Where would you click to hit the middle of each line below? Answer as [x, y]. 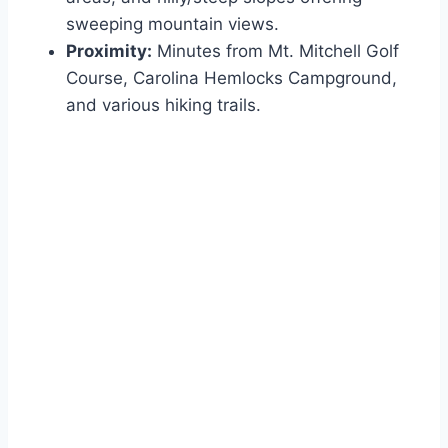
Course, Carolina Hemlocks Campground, [231, 78]
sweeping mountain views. [172, 24]
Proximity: [109, 51]
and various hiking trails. [163, 105]
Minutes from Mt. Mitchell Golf [275, 51]
